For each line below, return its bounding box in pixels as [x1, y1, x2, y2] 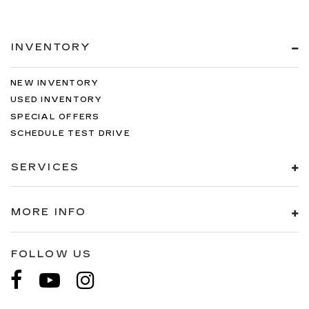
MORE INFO [11, 206, 86, 219]
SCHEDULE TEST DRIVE [10, 129, 130, 139]
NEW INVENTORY [10, 78, 99, 88]
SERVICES [11, 161, 79, 173]
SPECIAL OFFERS [10, 112, 100, 121]
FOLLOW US [11, 248, 92, 260]
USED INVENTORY [10, 95, 103, 105]
